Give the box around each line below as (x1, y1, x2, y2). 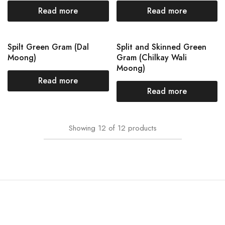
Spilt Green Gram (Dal (8, 41, 89, 53)
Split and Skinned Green (116, 41, 206, 53)
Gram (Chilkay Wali (116, 52, 187, 63)
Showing (68, 123, 95, 134)
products (128, 123, 157, 134)
